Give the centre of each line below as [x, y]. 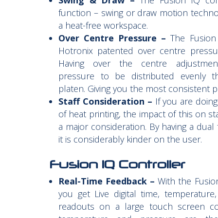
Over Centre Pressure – [112, 38]
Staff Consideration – [107, 101]
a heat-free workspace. [103, 25]
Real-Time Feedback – [107, 181]
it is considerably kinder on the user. [130, 139]
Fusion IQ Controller [118, 164]
